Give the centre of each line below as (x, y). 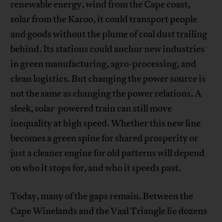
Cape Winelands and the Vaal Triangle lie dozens (109, 211)
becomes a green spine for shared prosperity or (105, 139)
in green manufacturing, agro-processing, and (104, 64)
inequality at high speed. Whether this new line (106, 124)
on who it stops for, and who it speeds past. (96, 168)
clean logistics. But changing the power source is (108, 79)
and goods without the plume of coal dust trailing (109, 34)
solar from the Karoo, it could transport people (104, 20)
